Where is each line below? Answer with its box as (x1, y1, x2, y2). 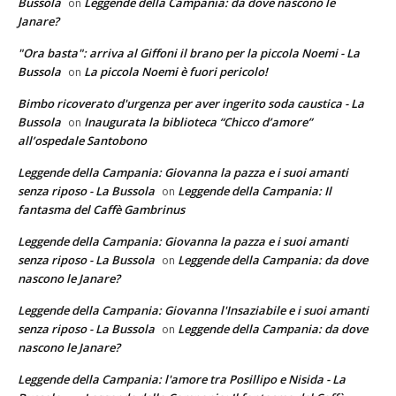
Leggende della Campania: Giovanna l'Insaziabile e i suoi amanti (18, 301, 369, 318)
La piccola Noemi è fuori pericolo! (84, 63, 268, 80)
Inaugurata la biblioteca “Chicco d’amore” (84, 113, 312, 130)
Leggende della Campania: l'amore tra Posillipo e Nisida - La (18, 370, 346, 387)
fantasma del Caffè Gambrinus (18, 201, 185, 217)
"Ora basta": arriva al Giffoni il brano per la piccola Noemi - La (18, 44, 360, 61)
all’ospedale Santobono (18, 132, 147, 148)
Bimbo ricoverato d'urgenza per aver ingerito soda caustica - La (18, 95, 364, 111)
